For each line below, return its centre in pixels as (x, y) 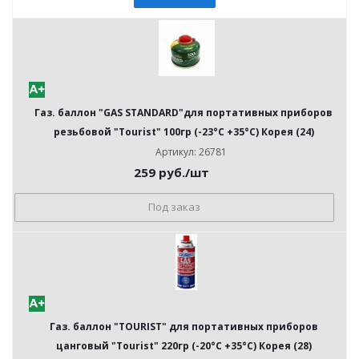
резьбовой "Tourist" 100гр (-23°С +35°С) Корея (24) (184, 132)
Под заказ (174, 206)
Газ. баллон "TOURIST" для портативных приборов (184, 327)
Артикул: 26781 (191, 152)
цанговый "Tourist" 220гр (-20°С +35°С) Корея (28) (184, 346)
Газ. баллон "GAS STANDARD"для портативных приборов (184, 113)
